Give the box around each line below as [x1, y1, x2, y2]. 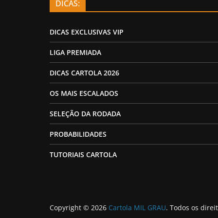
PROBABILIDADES [50, 129, 107, 139]
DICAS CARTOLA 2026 [50, 68, 119, 78]
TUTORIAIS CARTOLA [50, 150, 117, 160]
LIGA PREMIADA [50, 48, 101, 57]
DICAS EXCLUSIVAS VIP [50, 27, 124, 37]
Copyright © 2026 [50, 202, 109, 212]
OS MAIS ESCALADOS [50, 89, 118, 98]
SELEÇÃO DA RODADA [50, 109, 121, 119]
